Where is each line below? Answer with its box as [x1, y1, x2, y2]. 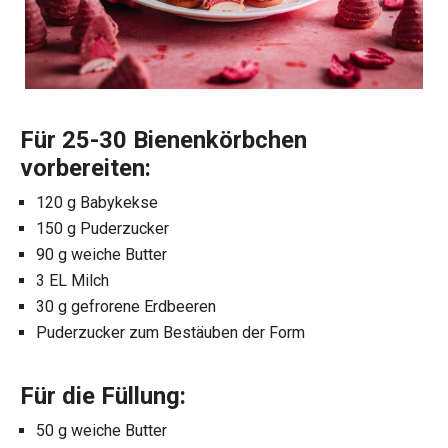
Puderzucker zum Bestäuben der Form [36, 323, 305, 343]
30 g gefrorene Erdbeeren [36, 297, 216, 317]
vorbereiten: [20, 154, 151, 183]
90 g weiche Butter [36, 245, 167, 265]
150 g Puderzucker [36, 219, 169, 239]
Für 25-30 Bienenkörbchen [20, 126, 307, 155]
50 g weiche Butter [36, 421, 167, 441]
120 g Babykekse [36, 193, 158, 213]
